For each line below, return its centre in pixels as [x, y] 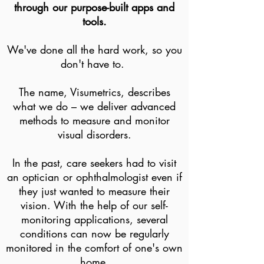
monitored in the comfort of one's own [94, 247]
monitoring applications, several [94, 219]
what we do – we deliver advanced [94, 106]
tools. [94, 21]
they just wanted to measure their [94, 191]
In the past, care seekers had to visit [94, 163]
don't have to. [94, 64]
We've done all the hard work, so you [94, 49]
